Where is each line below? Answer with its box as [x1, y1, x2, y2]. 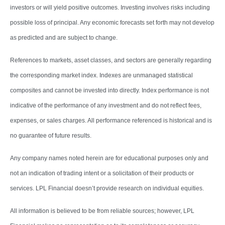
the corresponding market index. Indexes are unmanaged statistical [10, 71, 193, 79]
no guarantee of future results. [10, 132, 91, 139]
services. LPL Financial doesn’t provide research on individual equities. [10, 184, 204, 192]
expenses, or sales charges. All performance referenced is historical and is [10, 117, 212, 124]
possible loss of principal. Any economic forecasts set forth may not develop [10, 19, 214, 26]
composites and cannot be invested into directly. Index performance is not [10, 86, 209, 94]
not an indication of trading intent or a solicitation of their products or [10, 169, 194, 177]
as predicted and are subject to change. [10, 34, 118, 41]
